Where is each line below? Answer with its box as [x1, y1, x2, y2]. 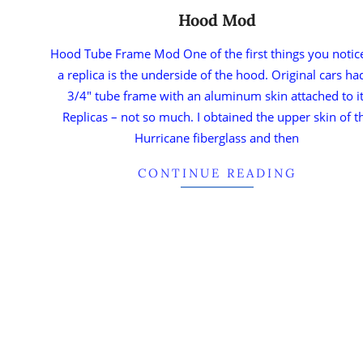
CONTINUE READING [137, 164, 297, 181]
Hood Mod [177, 9, 256, 30]
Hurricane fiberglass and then [135, 129, 300, 146]
